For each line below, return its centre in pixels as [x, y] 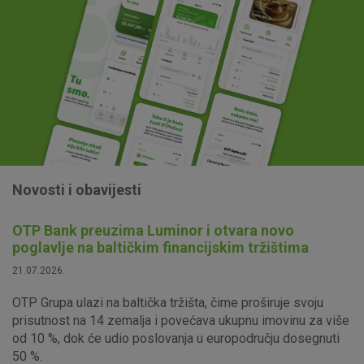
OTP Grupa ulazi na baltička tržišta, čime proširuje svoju [168, 302]
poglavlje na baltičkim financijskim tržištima [160, 247]
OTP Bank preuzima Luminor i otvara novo [153, 230]
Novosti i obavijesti [77, 189]
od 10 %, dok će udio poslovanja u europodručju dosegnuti [176, 338]
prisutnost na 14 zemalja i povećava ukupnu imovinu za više [181, 320]
